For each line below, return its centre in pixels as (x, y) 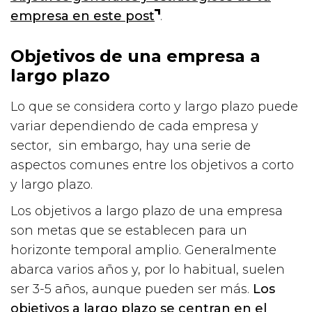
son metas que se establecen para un (129, 230)
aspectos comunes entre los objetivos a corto (152, 165)
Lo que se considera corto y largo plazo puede (154, 106)
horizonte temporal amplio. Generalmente (143, 250)
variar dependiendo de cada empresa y (134, 126)
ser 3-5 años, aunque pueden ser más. (132, 289)
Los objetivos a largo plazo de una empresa (147, 211)
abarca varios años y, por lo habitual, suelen (148, 269)
